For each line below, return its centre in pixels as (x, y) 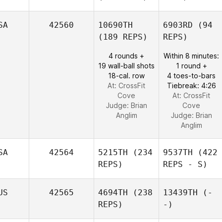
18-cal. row (126, 76)
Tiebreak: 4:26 (191, 85)
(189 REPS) (123, 37)
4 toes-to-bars (191, 76)
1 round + (191, 66)
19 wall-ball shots (126, 66)
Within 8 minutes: (191, 56)
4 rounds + (126, 56)
